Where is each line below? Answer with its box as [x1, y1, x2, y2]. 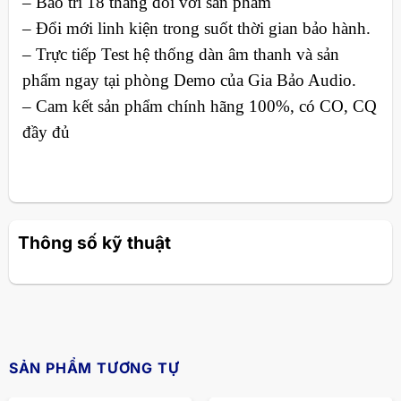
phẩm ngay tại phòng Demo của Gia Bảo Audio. [21, 70, 356, 90]
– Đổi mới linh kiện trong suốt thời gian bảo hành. [21, 18, 371, 38]
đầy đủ [21, 122, 70, 141]
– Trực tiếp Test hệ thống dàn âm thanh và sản [21, 44, 339, 64]
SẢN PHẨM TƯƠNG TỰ [8, 359, 180, 378]
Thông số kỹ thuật [17, 232, 171, 253]
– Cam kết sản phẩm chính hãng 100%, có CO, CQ [21, 96, 377, 115]
